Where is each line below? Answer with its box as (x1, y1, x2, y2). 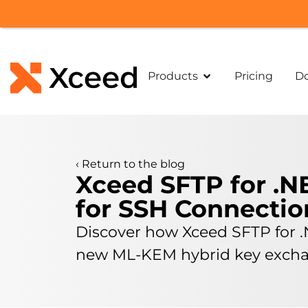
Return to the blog (82, 157, 185, 170)
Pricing (234, 69, 274, 82)
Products (148, 69, 199, 82)
